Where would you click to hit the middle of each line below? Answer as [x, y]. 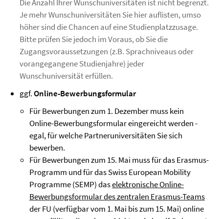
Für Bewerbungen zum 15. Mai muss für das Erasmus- [119, 160]
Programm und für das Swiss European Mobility [110, 172]
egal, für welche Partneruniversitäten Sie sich [106, 136]
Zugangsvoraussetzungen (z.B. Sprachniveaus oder [107, 52]
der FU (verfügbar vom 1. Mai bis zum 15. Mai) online [117, 209]
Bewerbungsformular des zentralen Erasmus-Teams [117, 197]
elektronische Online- [148, 185]
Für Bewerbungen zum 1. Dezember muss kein [107, 111]
